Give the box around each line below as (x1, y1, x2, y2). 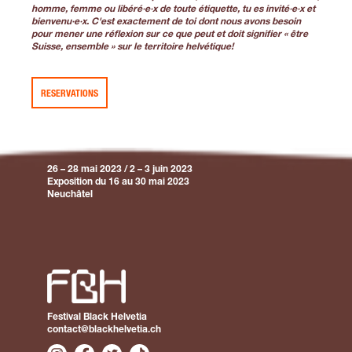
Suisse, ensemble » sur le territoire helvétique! (31, 42, 233, 52)
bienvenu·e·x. (31, 16, 91, 27)
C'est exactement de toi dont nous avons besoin (91, 16, 301, 27)
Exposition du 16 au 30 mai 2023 (47, 177, 189, 187)
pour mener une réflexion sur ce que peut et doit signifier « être (31, 29, 308, 39)
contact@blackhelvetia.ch (47, 324, 161, 335)
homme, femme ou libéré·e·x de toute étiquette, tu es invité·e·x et (31, 4, 315, 14)
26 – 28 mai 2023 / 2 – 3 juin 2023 (47, 164, 192, 174)
